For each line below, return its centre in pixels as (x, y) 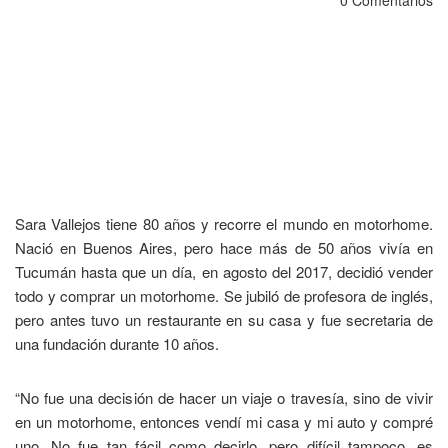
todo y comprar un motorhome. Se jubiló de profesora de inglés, (224, 296)
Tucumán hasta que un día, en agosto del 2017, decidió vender (224, 272)
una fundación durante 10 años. (117, 344)
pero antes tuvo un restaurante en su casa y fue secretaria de (224, 320)
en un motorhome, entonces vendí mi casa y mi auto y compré (224, 422)
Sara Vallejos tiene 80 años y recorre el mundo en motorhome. (224, 224)
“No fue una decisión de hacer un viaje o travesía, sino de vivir (224, 398)
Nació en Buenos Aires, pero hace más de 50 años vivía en (224, 248)
